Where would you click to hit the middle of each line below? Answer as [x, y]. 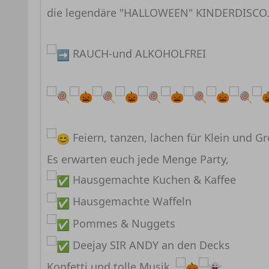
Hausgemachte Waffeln [131, 201]
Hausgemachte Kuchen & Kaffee [153, 180]
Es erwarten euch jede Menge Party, [138, 159]
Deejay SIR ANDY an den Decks [150, 245]
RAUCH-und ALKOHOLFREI [138, 53]
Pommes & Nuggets [122, 223]
